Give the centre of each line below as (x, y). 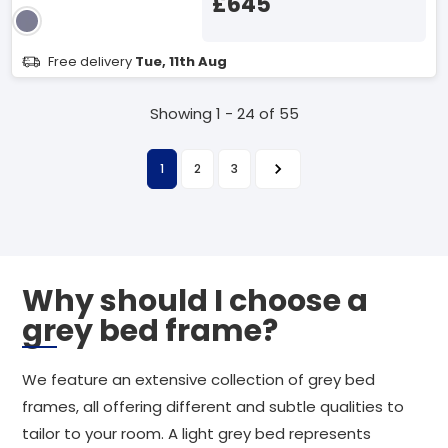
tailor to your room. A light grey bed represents (196, 433)
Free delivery (91, 61)
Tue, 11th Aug (181, 61)
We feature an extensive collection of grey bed (198, 379)
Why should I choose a (195, 301)
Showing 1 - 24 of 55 (224, 113)
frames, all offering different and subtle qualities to (213, 406)
